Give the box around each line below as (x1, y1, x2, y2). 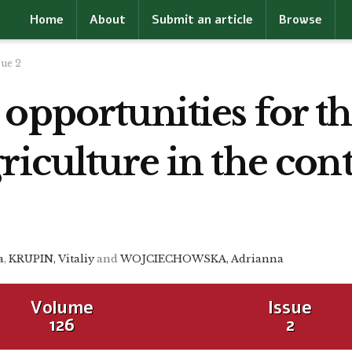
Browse (278, 12, 322, 27)
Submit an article (151, 12, 253, 27)
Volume (30, 296, 93, 321)
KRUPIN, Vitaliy (8, 252, 94, 266)
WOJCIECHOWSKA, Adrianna (120, 252, 284, 266)
